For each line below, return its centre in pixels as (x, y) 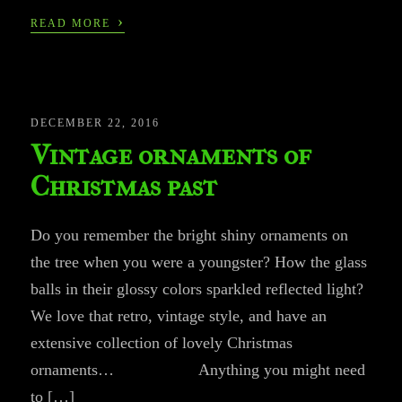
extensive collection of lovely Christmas (162, 343)
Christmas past (124, 187)
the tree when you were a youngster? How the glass (199, 262)
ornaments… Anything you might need (198, 370)
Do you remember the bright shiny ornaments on (190, 236)
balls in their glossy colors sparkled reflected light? (197, 289)
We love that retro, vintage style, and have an (179, 316)
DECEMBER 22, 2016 (96, 123)
